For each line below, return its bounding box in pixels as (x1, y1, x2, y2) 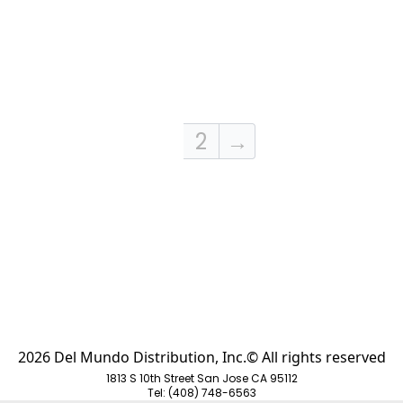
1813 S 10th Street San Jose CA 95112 (105, 371, 298, 386)
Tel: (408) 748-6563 (147, 385, 256, 400)
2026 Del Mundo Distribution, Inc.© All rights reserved (17, 347, 386, 367)
